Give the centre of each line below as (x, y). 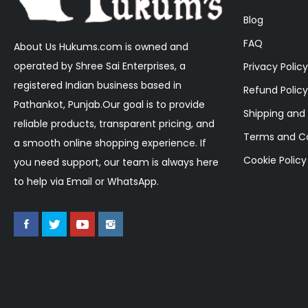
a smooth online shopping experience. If (110, 143)
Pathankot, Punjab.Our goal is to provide (109, 105)
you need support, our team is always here (116, 163)
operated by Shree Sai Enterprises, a (100, 66)
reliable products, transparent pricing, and (114, 124)
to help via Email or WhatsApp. (86, 182)
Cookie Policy (275, 161)
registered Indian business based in (98, 86)
